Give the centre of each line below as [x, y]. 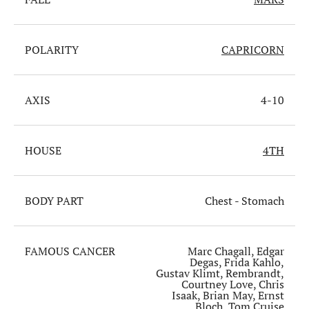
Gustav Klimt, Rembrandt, [220, 273]
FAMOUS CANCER [70, 251]
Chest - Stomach [245, 201]
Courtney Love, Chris [233, 285]
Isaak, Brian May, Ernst [228, 296]
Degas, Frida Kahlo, [237, 262]
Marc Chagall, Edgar [236, 251]
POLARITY [52, 50]
